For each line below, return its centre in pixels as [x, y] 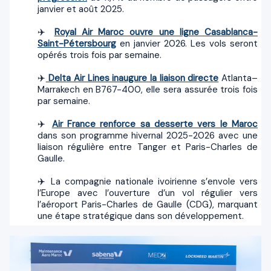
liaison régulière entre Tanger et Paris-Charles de [148, 147]
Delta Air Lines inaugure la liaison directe [132, 78]
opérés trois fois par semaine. [101, 55]
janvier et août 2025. [81, 9]
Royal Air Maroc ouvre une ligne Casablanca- [156, 32]
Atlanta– [238, 78]
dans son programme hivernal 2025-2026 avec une [148, 135]
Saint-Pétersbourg [77, 43]
